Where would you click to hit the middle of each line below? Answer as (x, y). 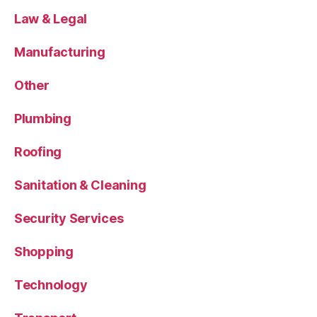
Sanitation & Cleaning (80, 185)
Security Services (69, 218)
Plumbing (43, 118)
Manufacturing (60, 52)
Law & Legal (51, 18)
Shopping (44, 251)
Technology (51, 284)
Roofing (38, 151)
